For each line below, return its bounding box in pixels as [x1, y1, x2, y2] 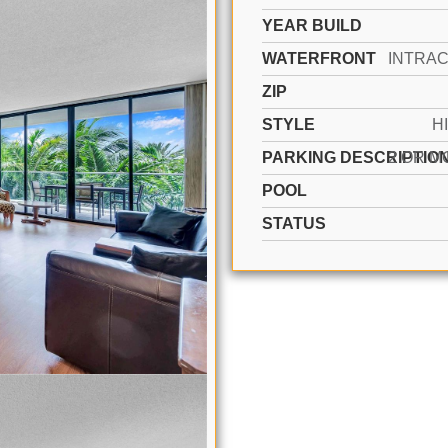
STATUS [262, 215, 326, 232]
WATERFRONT [262, 50, 376, 67]
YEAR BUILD [262, 17, 362, 34]
